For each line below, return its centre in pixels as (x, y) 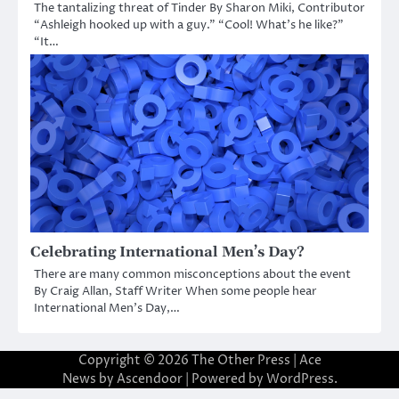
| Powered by (224, 379)
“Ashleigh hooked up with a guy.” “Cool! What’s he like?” (189, 25)
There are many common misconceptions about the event (192, 275)
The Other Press (240, 361)
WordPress (300, 379)
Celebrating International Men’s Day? (167, 252)
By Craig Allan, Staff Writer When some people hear (175, 292)
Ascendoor (149, 379)
